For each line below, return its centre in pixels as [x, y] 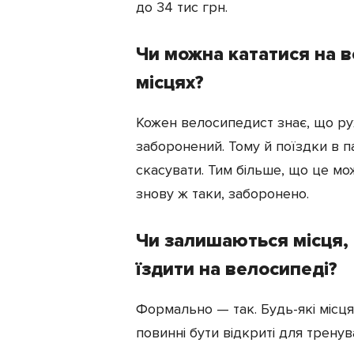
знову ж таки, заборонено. [222, 193]
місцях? [170, 82]
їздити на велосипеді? [237, 269]
